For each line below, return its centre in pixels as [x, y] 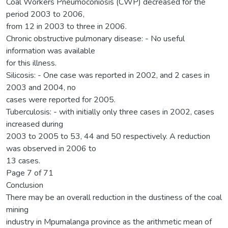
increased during [35, 124]
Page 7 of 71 [30, 173]
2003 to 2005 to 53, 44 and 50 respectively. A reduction [108, 136]
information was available [51, 51]
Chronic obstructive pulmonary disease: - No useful [95, 38]
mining [17, 209]
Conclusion [25, 185]
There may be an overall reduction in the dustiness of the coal [114, 197]
